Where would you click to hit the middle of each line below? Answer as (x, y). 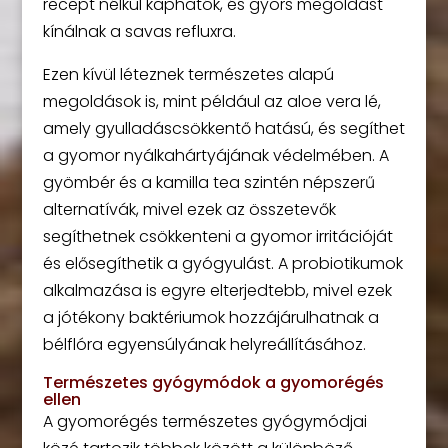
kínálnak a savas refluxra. (139, 31)
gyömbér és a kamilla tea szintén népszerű (208, 182)
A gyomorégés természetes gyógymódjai (204, 421)
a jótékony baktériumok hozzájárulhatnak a (210, 317)
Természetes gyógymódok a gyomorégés (213, 382)
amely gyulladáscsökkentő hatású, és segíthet (223, 128)
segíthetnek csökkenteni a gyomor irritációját (217, 236)
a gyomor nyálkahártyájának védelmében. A (215, 155)
